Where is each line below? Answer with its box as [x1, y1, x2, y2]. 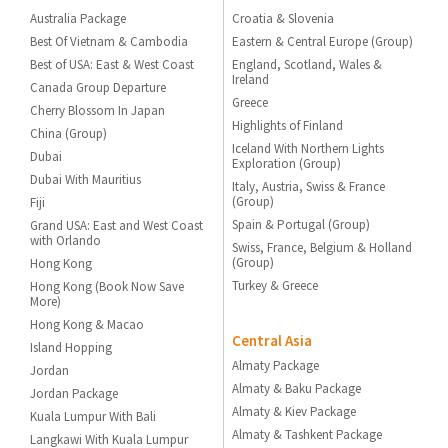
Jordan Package [30, 385, 119, 402]
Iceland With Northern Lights [232, 140, 385, 157]
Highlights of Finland [232, 117, 344, 134]
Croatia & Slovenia [232, 10, 335, 27]
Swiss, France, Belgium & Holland [232, 239, 413, 256]
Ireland [232, 71, 270, 88]
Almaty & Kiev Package [232, 403, 357, 420]
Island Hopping [30, 339, 113, 356]
